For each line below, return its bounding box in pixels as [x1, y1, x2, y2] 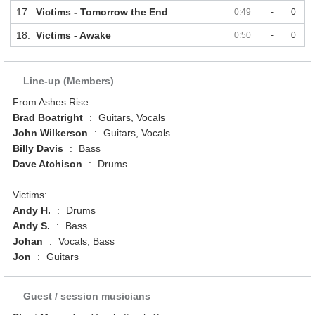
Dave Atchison [13, 158, 83, 170]
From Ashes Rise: [13, 96, 92, 108]
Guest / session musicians [23, 290, 151, 302]
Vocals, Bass [56, 236, 115, 247]
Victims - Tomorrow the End [35, 6, 168, 18]
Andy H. [13, 205, 51, 217]
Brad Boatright [13, 112, 84, 124]
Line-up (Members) [23, 75, 115, 87]
